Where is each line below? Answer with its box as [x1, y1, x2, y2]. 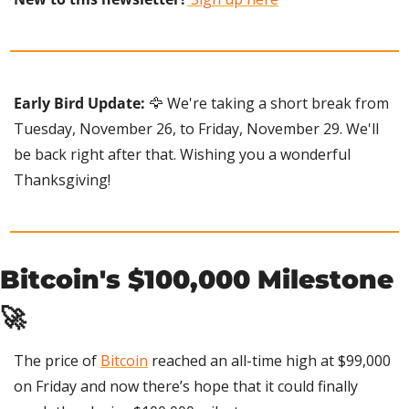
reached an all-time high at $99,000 [148, 350, 391, 371]
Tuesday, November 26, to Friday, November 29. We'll [14, 118, 379, 139]
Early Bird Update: [14, 92, 145, 113]
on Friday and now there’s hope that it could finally [14, 375, 358, 396]
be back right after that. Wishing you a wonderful [14, 143, 351, 164]
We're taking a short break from [163, 92, 389, 113]
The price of [14, 350, 100, 371]
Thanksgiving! [14, 169, 110, 190]
